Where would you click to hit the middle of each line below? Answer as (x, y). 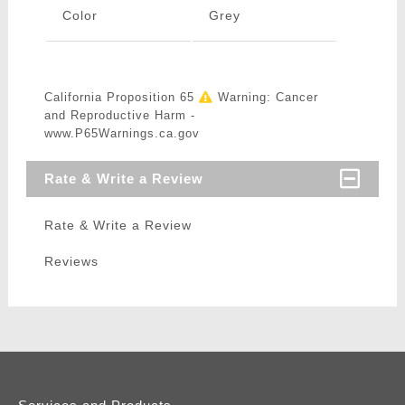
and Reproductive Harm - (119, 116)
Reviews (71, 262)
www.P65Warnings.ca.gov (122, 134)
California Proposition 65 (121, 98)
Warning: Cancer (265, 98)
